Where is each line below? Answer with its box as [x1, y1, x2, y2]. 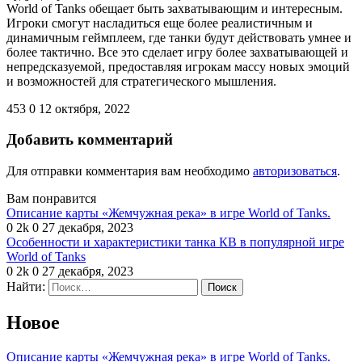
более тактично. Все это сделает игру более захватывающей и [6, 44, 348, 59]
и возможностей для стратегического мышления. [6, 74, 276, 88]
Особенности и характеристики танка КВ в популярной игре [6, 234, 344, 249]
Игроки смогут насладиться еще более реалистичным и [6, 15, 313, 30]
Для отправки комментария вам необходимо [6, 163, 253, 178]
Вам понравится [6, 191, 96, 205]
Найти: [6, 279, 45, 293]
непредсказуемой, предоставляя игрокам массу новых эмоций [6, 59, 350, 74]
